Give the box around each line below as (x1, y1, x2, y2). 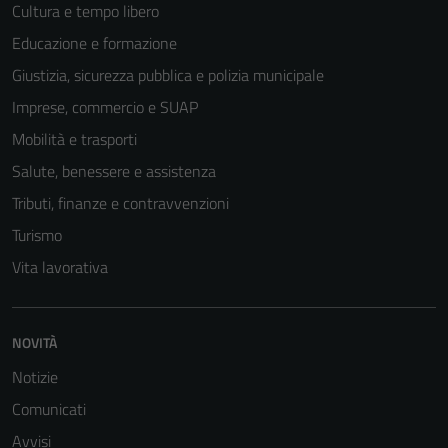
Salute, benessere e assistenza (12, 158, 216, 183)
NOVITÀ (12, 331, 57, 353)
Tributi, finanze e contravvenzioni (12, 190, 229, 215)
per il (256, 398, 284, 421)
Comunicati (12, 396, 86, 421)
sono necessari (256, 374, 343, 397)
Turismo (12, 222, 62, 247)
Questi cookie (256, 350, 334, 373)
